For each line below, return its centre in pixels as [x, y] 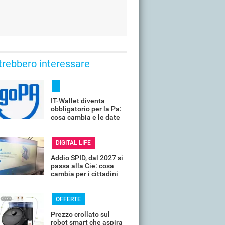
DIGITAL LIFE [73, 143]
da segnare [69, 125]
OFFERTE [68, 199]
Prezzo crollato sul [80, 214]
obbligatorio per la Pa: [86, 109]
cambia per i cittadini [84, 174]
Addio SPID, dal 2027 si [87, 158]
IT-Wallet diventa [78, 101]
